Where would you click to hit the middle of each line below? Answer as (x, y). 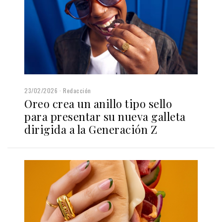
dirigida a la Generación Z (91, 130)
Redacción (77, 91)
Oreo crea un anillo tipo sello (98, 104)
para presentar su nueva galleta (105, 117)
